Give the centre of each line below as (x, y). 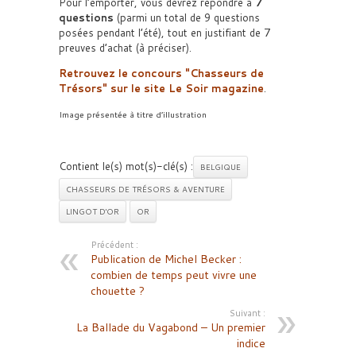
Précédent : (114, 245)
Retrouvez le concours (122, 73)
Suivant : (248, 313)
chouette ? (118, 291)
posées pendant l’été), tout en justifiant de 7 (164, 33)
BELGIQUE (221, 167)
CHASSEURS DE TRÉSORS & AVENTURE (145, 189)
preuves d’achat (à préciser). (125, 48)
